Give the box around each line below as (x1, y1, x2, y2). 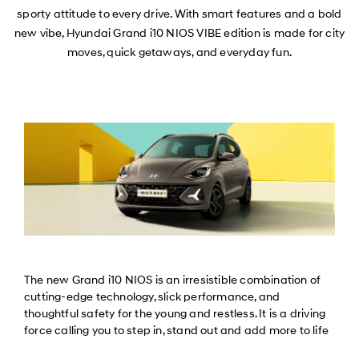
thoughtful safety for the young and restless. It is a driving (24, 306, 326, 321)
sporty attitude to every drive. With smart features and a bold (17, 7, 342, 22)
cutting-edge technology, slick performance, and (24, 289, 280, 304)
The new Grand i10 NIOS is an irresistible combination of (24, 272, 321, 287)
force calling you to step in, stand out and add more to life (24, 323, 329, 337)
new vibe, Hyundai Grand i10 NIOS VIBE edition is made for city (14, 26, 345, 41)
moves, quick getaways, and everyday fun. (67, 46, 292, 60)
